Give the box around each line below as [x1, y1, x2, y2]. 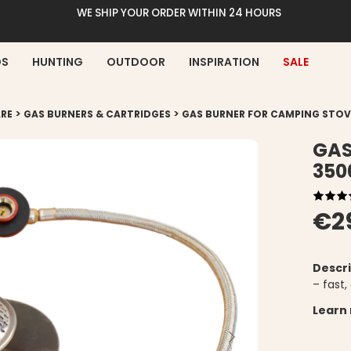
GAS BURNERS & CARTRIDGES [24, 107, 171, 121]
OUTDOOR [107, 53, 165, 70]
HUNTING [32, 53, 83, 70]
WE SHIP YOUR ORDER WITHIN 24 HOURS [77, 5, 281, 20]
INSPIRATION [189, 53, 259, 70]
